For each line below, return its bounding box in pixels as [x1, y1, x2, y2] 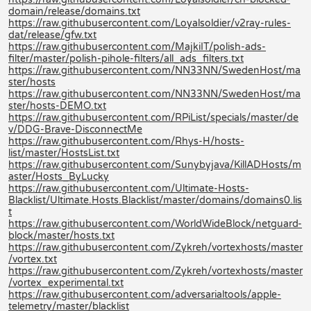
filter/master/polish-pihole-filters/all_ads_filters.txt [8, 52, 244, 65]
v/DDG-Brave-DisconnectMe [8, 123, 142, 135]
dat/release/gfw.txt [8, 28, 96, 41]
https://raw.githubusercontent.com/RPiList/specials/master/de [8, 111, 299, 124]
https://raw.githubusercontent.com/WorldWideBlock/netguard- [8, 217, 302, 230]
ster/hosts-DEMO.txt [8, 99, 106, 112]
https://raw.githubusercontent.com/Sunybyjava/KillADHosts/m [8, 158, 301, 171]
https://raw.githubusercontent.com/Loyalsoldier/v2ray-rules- [8, 17, 291, 29]
